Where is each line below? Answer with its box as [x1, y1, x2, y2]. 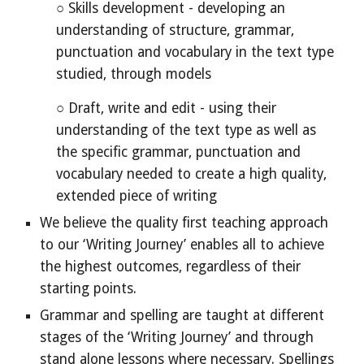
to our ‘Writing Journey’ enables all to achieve [40, 236, 325, 253]
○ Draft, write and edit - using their [56, 100, 277, 116]
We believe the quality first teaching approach [40, 214, 329, 231]
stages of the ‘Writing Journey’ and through [40, 329, 314, 345]
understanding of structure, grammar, [56, 22, 295, 38]
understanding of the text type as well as [56, 122, 317, 138]
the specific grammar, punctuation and [56, 144, 301, 160]
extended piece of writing [56, 188, 218, 204]
